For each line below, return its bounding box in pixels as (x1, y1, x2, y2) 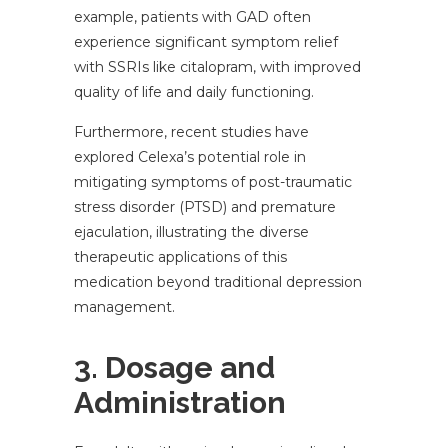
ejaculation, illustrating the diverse (74, 223, 309, 242)
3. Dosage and (74, 350, 275, 386)
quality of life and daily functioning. (74, 83, 314, 102)
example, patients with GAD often (74, 8, 311, 27)
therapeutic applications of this (74, 248, 287, 267)
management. (74, 298, 175, 317)
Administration (74, 385, 286, 421)
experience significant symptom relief (74, 33, 338, 52)
